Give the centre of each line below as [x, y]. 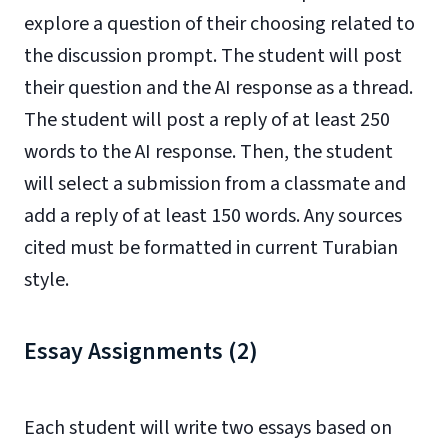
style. [46, 280]
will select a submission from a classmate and [215, 184]
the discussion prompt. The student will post [213, 56]
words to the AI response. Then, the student [208, 152]
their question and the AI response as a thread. [218, 88]
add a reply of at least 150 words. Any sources [213, 216]
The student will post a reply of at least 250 [207, 120]
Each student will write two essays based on [208, 428]
